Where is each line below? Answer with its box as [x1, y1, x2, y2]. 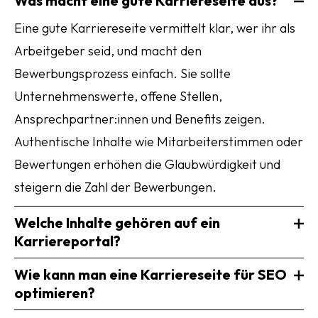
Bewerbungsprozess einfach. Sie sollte [14, 65, 231, 82]
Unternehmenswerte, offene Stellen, [14, 88, 222, 104]
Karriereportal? [14, 232, 121, 250]
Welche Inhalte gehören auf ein [14, 214, 220, 231]
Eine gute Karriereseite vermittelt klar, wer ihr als [14, 20, 295, 36]
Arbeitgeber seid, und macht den [14, 43, 202, 59]
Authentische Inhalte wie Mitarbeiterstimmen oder [14, 133, 303, 150]
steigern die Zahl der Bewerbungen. [14, 179, 216, 195]
